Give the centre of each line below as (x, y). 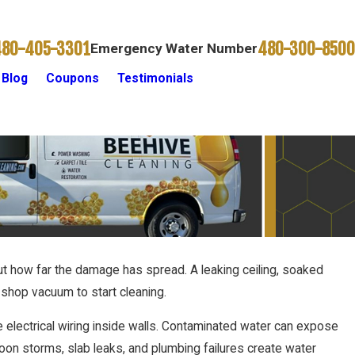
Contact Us (270, 79)
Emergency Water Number (174, 49)
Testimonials (156, 79)
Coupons (73, 79)
